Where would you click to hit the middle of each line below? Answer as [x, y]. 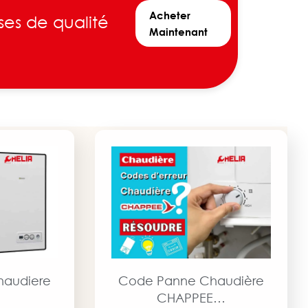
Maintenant [179, 31]
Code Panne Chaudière [191, 280]
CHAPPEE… [191, 297]
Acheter [170, 15]
